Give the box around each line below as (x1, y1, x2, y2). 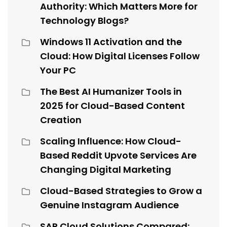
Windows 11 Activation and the (40, 35, 182, 49)
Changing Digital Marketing (40, 163, 171, 176)
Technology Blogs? (40, 14, 129, 27)
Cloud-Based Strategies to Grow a (40, 184, 202, 198)
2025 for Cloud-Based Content (40, 99, 185, 112)
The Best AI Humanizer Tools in (40, 85, 182, 98)
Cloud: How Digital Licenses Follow (40, 50, 200, 63)
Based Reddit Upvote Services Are (40, 149, 197, 162)
